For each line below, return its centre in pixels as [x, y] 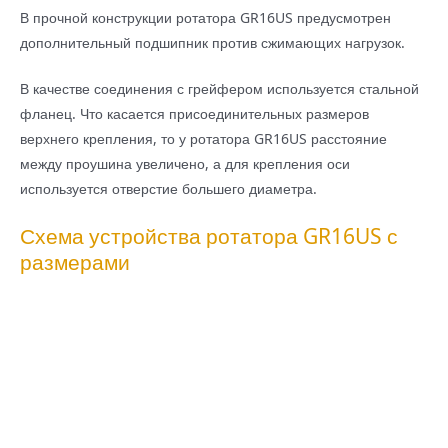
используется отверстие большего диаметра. [168, 189]
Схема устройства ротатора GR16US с [209, 236]
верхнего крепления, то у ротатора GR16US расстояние [203, 139]
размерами [75, 262]
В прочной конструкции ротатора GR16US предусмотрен [205, 17]
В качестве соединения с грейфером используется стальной [219, 89]
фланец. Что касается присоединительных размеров [194, 114]
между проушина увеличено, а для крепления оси [185, 164]
